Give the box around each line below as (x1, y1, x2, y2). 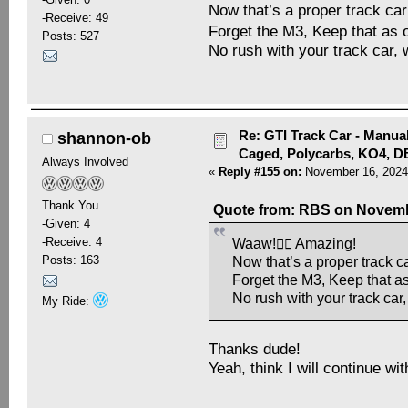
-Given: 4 (41, 217, 90, 231)
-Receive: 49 (41, 10, 108, 25)
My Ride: (41, 293, 93, 308)
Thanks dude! (209, 339, 301, 358)
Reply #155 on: (219, 165, 302, 179)
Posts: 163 (41, 253, 99, 268)
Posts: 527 (41, 28, 99, 43)
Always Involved (41, 155, 128, 169)
